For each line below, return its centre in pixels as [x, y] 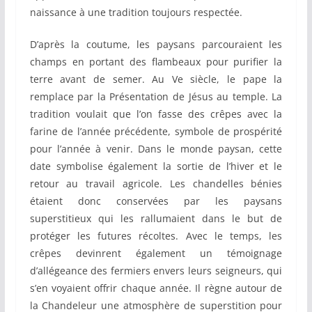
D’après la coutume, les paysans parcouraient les [156, 45]
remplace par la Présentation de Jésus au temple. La [156, 97]
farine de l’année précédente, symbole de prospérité [156, 132]
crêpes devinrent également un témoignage [156, 253]
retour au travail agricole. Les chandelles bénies [156, 184]
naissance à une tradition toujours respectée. [136, 13]
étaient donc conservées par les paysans [156, 201]
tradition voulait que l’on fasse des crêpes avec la [156, 114]
